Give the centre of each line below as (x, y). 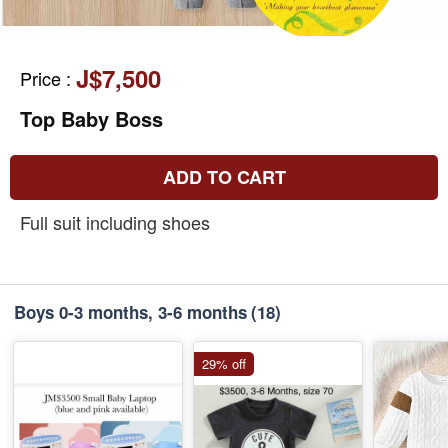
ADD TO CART (224, 176)
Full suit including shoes (115, 221)
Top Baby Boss (91, 118)
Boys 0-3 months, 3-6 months (130, 311)
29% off (224, 363)
